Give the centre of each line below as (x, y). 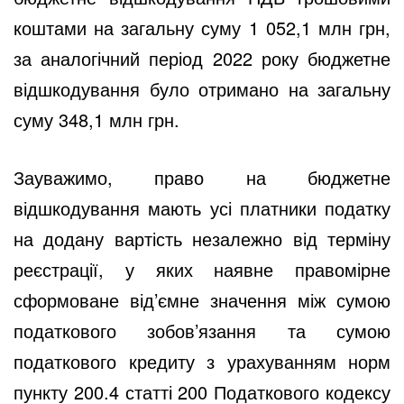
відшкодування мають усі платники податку (202, 207)
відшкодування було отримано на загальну (202, 88)
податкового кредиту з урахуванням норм (202, 361)
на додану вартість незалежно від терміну (202, 238)
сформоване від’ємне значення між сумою (202, 299)
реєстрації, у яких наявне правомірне (202, 269)
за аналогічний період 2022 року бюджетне (202, 58)
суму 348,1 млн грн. (96, 119)
